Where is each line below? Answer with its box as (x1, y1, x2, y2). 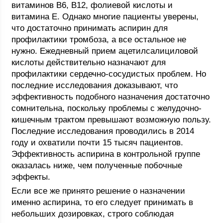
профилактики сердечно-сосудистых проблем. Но (11, 69, 207, 79)
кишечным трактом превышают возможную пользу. (11, 115, 212, 124)
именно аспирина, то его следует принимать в (11, 198, 194, 207)
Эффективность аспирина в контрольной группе (11, 149, 201, 159)
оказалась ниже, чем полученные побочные (11, 161, 183, 170)
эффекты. (11, 172, 51, 182)
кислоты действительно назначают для (11, 58, 166, 67)
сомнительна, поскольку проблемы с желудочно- (11, 104, 202, 113)
